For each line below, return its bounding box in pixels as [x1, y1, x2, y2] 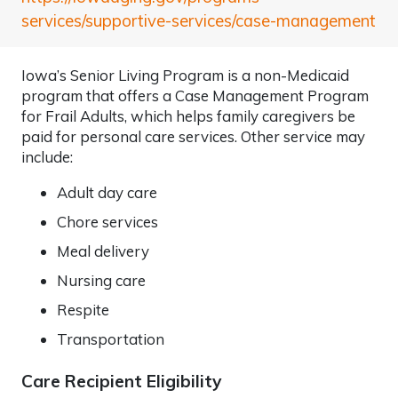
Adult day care [57, 182, 157, 202]
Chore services [57, 211, 158, 231]
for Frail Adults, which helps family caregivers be [21, 106, 355, 125]
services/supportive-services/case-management [21, 10, 376, 31]
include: [21, 147, 76, 166]
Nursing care [57, 270, 146, 290]
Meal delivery [57, 241, 153, 260]
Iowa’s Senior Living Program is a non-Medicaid [21, 65, 349, 84]
